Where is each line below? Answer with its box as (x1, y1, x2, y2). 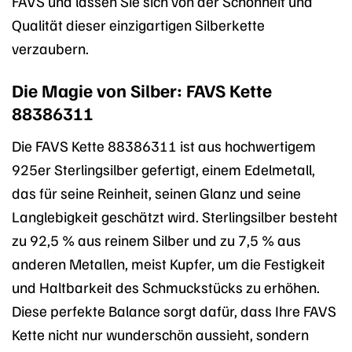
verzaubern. (12, 38, 89, 57)
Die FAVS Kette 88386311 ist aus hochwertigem (12, 135, 316, 155)
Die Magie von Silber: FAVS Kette (12, 79, 272, 102)
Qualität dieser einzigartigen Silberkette (12, 14, 265, 34)
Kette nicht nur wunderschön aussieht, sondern (12, 324, 309, 343)
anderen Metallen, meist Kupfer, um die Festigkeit (12, 253, 325, 273)
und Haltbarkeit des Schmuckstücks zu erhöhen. (12, 277, 320, 296)
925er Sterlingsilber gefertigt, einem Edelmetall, (12, 159, 315, 178)
